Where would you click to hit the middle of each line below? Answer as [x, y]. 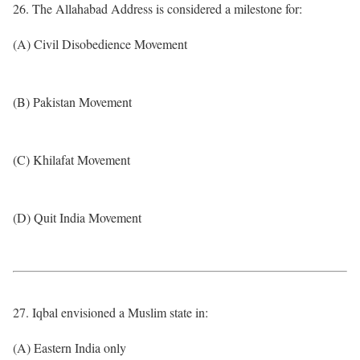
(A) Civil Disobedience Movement [100, 44]
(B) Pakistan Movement [72, 102]
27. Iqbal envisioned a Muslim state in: [110, 312]
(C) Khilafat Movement [72, 160]
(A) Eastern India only [70, 348]
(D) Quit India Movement [77, 217]
